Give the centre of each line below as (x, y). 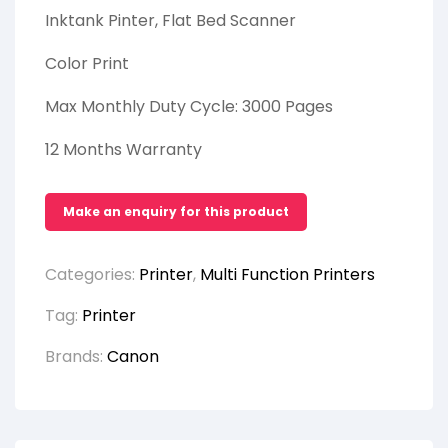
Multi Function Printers (287, 275)
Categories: (92, 275)
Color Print (87, 64)
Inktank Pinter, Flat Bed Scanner (170, 21)
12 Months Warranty (123, 150)
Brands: (76, 357)
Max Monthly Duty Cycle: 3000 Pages (189, 107)
